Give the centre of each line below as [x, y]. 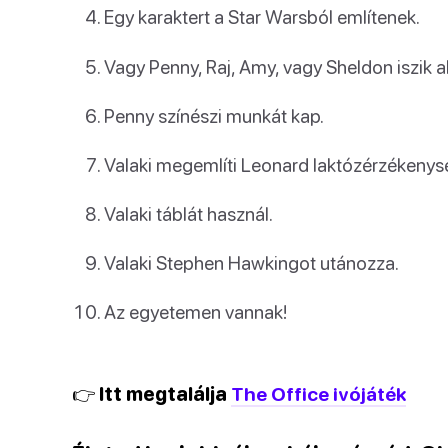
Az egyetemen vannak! [195, 312]
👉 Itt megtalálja [151, 393]
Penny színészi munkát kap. [214, 115]
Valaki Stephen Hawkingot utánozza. [251, 263]
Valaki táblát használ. [188, 214]
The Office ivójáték [318, 393]
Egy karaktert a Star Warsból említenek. [262, 17]
